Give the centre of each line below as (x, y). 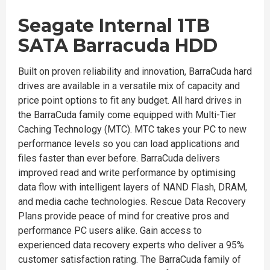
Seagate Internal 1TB (114, 26)
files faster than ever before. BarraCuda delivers (119, 158)
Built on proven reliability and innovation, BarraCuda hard (135, 71)
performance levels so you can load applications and (129, 144)
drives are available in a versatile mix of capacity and (129, 86)
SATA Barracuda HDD (118, 46)
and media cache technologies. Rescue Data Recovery (132, 202)
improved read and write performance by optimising (127, 173)
